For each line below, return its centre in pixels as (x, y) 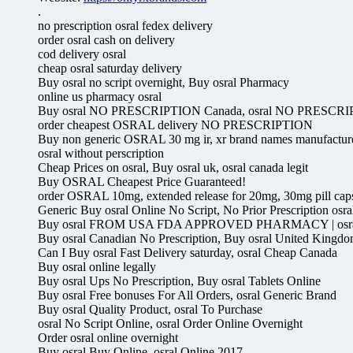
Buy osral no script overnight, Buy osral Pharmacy (163, 82)
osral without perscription (101, 153)
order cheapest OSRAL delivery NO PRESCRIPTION (175, 124)
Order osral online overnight (108, 337)
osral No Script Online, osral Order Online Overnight (170, 323)
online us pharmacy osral (100, 96)
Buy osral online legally (97, 266)
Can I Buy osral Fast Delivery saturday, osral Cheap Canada (188, 252)
